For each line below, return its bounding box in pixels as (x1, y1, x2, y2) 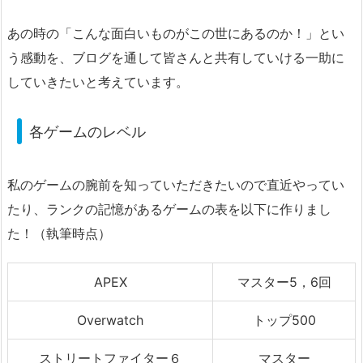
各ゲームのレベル (28, 122, 146, 140)
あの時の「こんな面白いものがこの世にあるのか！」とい (7, 25, 344, 42)
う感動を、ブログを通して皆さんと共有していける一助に (7, 49, 344, 66)
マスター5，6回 (237, 274, 331, 291)
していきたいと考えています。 (7, 74, 189, 91)
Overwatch (77, 312, 143, 329)
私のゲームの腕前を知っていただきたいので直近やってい (7, 177, 344, 194)
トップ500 (252, 312, 316, 329)
